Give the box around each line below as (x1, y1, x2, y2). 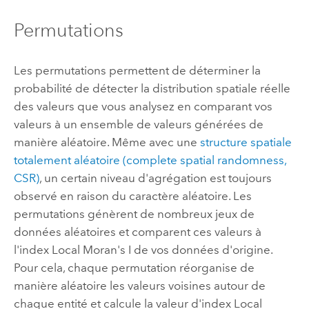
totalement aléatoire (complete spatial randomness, (13, 152, 286, 167)
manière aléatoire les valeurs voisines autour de (13, 278, 266, 292)
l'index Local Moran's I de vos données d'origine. (13, 242, 272, 257)
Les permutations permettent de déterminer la (13, 63, 261, 77)
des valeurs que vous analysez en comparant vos (13, 99, 272, 113)
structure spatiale (199, 134, 292, 149)
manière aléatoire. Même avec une (13, 134, 200, 149)
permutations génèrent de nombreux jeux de (13, 206, 255, 221)
